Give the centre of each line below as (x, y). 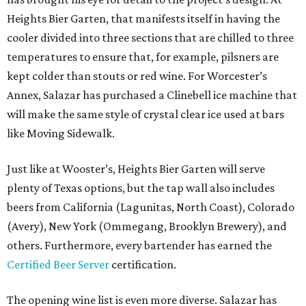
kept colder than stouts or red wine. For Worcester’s (137, 76)
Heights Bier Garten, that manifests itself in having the (143, 19)
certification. (143, 265)
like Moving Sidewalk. (61, 134)
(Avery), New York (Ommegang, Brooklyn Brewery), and (147, 226)
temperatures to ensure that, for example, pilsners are (143, 57)
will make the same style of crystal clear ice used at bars (145, 114)
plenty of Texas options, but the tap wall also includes (141, 188)
